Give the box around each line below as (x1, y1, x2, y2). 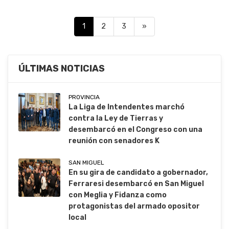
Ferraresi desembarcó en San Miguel (68, 179, 204, 189)
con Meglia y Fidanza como (68, 191, 167, 200)
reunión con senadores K (68, 136, 159, 146)
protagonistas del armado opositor (68, 202, 200, 211)
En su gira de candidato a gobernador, (68, 168, 208, 177)
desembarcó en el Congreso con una (68, 125, 202, 134)
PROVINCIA (68, 94, 100, 101)
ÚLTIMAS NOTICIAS (18, 63, 105, 75)
